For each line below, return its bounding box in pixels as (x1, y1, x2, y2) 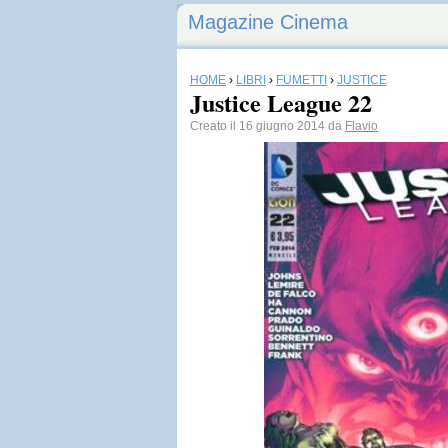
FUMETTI (276, 73, 327, 87)
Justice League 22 (190, 85, 372, 120)
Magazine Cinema (188, 11, 348, 33)
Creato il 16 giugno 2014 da (190, 119, 345, 133)
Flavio (345, 119, 378, 133)
